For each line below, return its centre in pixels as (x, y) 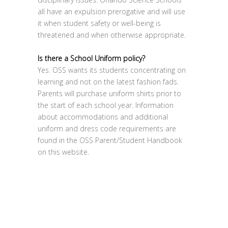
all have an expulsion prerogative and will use (111, 11)
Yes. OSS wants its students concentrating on (112, 70)
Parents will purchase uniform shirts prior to (109, 93)
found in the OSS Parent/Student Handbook (110, 140)
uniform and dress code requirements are (107, 129)
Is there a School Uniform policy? (91, 58)
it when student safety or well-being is (99, 23)
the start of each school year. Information (106, 105)
